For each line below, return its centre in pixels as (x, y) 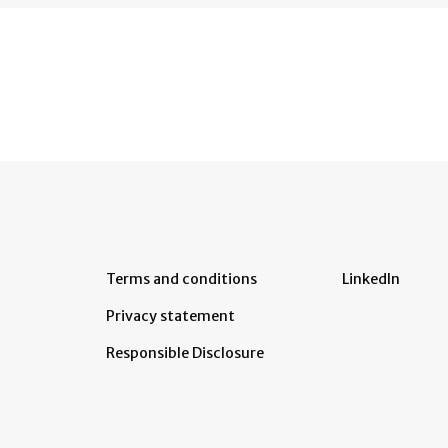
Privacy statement (170, 316)
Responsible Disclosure (185, 353)
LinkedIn (371, 279)
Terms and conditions (181, 279)
